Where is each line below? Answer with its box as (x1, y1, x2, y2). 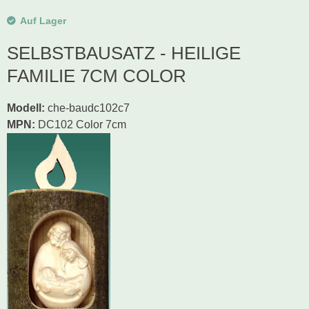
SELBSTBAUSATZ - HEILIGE (7, 43, 241, 63)
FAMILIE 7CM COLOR (7, 66, 186, 86)
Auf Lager (20, 15, 66, 26)
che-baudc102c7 (48, 102, 130, 114)
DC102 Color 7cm (35, 119, 126, 130)
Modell (7, 102, 41, 114)
